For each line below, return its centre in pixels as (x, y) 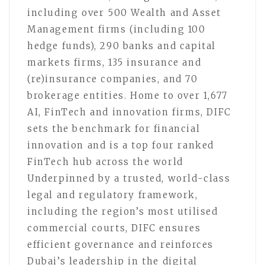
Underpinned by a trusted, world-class (129, 178)
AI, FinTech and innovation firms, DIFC (129, 112)
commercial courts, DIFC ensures (114, 228)
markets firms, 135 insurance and (114, 62)
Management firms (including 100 (117, 29)
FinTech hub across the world (105, 161)
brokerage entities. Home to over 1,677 (127, 95)
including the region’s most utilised (123, 211)
